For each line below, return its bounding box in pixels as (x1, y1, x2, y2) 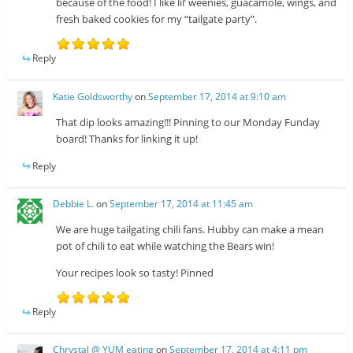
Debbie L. (53, 196, 95, 210)
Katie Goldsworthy (53, 89, 133, 103)
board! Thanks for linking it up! (56, 131, 199, 146)
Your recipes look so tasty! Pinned (56, 265, 214, 280)
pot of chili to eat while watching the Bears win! (56, 238, 275, 253)
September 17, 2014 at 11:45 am (110, 196, 254, 210)
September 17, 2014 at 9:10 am (148, 89, 287, 103)
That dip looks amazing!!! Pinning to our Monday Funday (56, 114, 321, 129)
